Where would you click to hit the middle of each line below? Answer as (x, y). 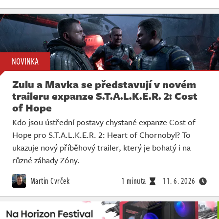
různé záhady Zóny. (46, 160)
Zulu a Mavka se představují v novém (104, 84)
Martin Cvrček (49, 181)
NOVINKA (25, 61)
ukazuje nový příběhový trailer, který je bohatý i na (101, 147)
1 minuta (133, 181)
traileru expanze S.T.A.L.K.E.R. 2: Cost (105, 96)
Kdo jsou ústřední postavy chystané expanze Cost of (104, 122)
